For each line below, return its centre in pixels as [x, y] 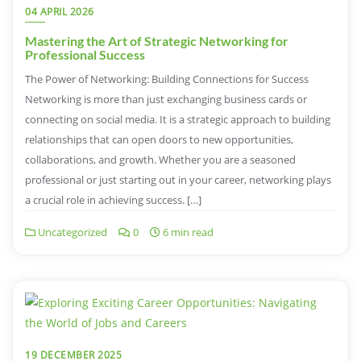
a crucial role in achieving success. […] [113, 199]
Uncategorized [71, 232]
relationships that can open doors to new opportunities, [159, 139]
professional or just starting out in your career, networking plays [178, 179]
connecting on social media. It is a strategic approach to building [178, 119]
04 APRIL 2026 [60, 11]
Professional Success [85, 54]
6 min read [187, 232]
